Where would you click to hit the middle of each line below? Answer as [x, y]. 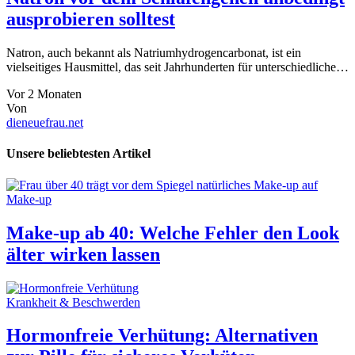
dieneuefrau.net [45, 123]
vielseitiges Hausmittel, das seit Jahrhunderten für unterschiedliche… [177, 67]
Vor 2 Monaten [44, 94]
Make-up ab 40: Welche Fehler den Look [173, 233]
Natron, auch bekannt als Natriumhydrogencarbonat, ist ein [154, 53]
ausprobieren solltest [91, 19]
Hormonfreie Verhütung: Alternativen [162, 336]
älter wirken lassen [83, 254]
